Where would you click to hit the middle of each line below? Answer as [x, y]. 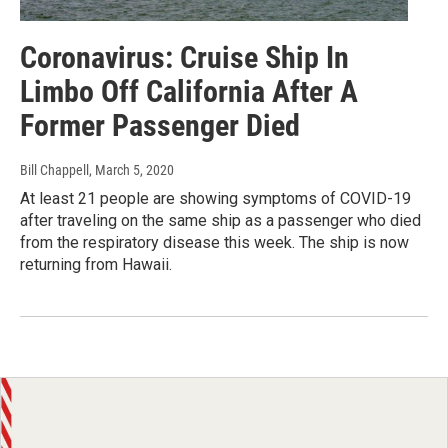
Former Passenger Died [160, 126]
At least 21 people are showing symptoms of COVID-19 [215, 199]
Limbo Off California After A [189, 92]
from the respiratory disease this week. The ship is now [214, 243]
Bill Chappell [54, 170]
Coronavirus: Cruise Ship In [184, 58]
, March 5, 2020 [131, 170]
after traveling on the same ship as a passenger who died [220, 221]
